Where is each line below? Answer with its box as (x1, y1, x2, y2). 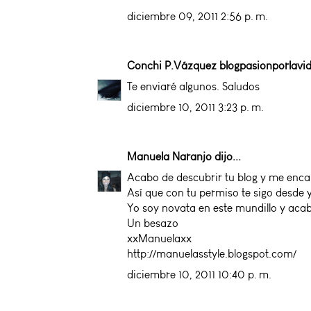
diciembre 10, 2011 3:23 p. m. (127, 100, 264, 114)
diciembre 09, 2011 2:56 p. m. (127, 9, 268, 23)
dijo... (212, 149, 241, 163)
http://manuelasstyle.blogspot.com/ (127, 246, 296, 260)
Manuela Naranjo (127, 149, 212, 163)
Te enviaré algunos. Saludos (127, 79, 260, 93)
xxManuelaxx (127, 231, 192, 245)
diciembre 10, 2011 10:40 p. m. (127, 267, 271, 281)
